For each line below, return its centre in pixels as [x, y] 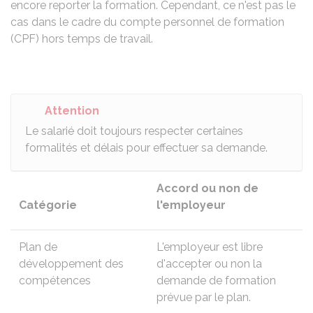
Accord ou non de [208, 188]
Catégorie [48, 205]
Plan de [38, 247]
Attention [72, 111]
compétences [55, 281]
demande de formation [216, 281]
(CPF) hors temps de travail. [82, 39]
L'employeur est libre [210, 247]
